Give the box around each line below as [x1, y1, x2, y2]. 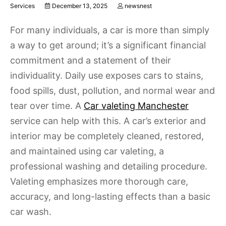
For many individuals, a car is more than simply [10, 25, 209, 35]
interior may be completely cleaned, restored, [10, 131, 204, 141]
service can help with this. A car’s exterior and [10, 116, 206, 126]
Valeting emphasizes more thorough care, [10, 176, 188, 187]
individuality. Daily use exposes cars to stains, [10, 70, 203, 81]
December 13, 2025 [52, 2, 107, 10]
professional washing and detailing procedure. [10, 161, 207, 172]
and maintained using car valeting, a [10, 146, 164, 156]
